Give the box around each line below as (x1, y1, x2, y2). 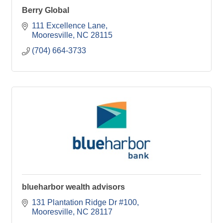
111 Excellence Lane (32, 21, 106, 30)
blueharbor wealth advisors (22, 183, 125, 192)
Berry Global (22, 6, 69, 15)
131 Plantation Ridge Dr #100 (32, 198, 137, 207)
